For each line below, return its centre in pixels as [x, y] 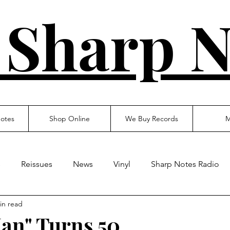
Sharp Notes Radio [185, 164]
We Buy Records [152, 119]
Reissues [37, 164]
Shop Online [70, 119]
